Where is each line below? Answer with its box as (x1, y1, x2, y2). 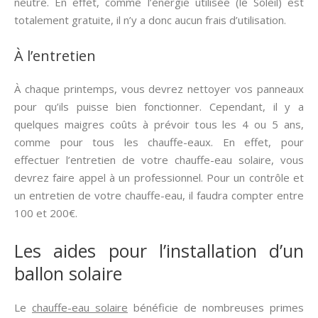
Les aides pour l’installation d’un (14, 238, 304, 263)
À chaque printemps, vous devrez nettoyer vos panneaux (14, 82, 304, 96)
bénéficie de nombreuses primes (128, 300, 304, 314)
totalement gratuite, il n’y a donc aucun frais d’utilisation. (14, 13, 286, 27)
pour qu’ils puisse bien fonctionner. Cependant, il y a (14, 99, 304, 114)
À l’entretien (14, 46, 96, 65)
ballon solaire (14, 261, 122, 285)
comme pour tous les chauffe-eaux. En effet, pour (14, 135, 304, 149)
